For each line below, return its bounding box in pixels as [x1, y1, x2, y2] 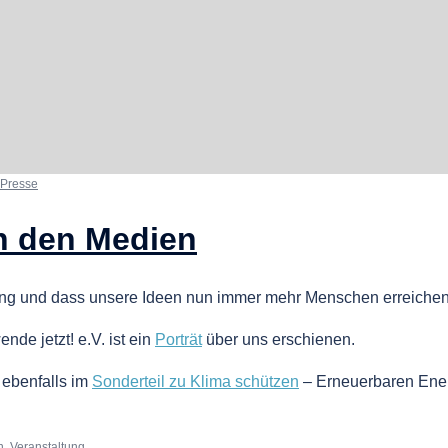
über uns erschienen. [202, 330, 355, 348]
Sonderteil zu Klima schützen [92, 372, 299, 390]
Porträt [155, 330, 202, 348]
